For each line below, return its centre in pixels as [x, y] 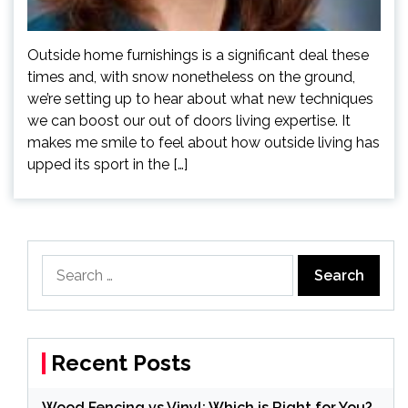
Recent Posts [121, 363]
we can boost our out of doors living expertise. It [189, 121]
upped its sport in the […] [107, 164]
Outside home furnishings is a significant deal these [198, 55]
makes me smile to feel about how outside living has [204, 143]
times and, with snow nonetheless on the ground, [191, 77]
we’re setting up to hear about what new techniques [200, 99]
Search [64, 265]
